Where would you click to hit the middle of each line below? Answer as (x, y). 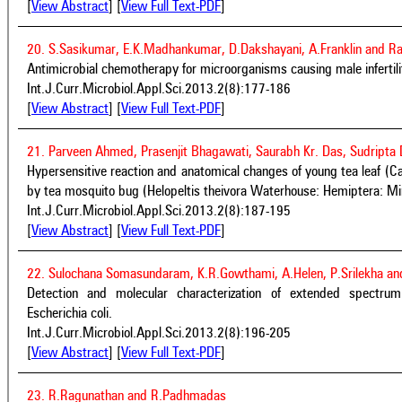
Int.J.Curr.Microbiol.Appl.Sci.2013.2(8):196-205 (159, 333)
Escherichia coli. (70, 314)
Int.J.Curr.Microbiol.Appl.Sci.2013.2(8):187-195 (159, 211)
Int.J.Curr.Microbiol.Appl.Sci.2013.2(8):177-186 (159, 89)
